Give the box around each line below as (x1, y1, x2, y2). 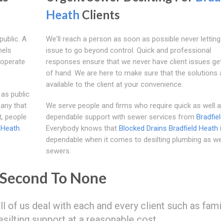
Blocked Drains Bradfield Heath (118, 123, 218, 133)
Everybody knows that (45, 123, 119, 133)
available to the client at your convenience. (45, 79, 183, 89)
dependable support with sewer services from (45, 112, 196, 121)
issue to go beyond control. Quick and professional (45, 45, 211, 55)
